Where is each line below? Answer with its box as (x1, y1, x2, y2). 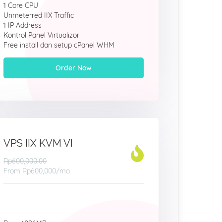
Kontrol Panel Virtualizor (3, 31, 80, 40)
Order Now (55, 63, 92, 72)
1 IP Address (3, 21, 42, 30)
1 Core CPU (3, 1, 39, 10)
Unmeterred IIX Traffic (3, 11, 74, 20)
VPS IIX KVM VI (3, 137, 73, 149)
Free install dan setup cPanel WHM (3, 41, 115, 50)
